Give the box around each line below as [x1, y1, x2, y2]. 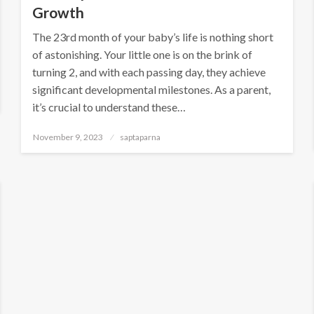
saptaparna [120, 132, 161, 142]
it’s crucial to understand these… [32, 100, 186, 114]
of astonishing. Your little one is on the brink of [32, 48, 253, 61]
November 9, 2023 [33, 132, 104, 142]
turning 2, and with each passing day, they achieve [32, 65, 266, 78]
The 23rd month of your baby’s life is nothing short [32, 30, 274, 43]
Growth [32, 4, 85, 21]
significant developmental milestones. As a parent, [32, 83, 271, 96]
